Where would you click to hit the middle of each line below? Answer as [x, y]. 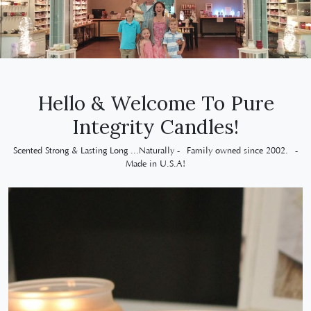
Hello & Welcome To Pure [155, 103]
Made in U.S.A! [155, 164]
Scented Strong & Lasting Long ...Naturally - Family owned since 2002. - [155, 151]
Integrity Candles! [155, 127]
